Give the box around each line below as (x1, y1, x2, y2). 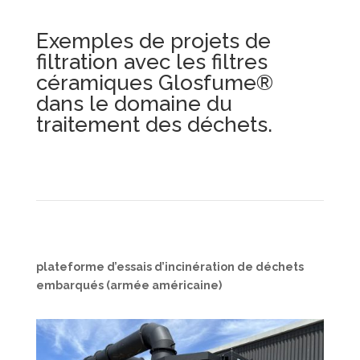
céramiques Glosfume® (35, 70, 273, 95)
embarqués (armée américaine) (35, 278, 222, 292)
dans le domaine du (35, 91, 232, 116)
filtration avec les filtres (35, 49, 268, 74)
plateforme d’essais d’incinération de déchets (35, 260, 304, 273)
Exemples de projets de (35, 28, 271, 53)
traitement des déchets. (35, 112, 272, 137)
